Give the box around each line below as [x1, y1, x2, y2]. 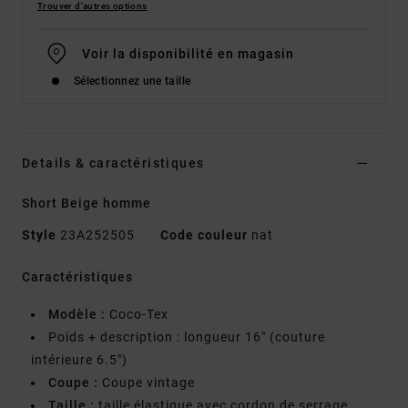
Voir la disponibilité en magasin [82, 46, 294, 62]
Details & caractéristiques [22, 156, 205, 171]
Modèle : [48, 307, 106, 322]
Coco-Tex [106, 307, 168, 322]
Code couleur [160, 228, 248, 243]
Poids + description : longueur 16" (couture [48, 330, 325, 345]
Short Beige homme [22, 196, 151, 211]
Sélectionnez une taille [74, 75, 191, 88]
